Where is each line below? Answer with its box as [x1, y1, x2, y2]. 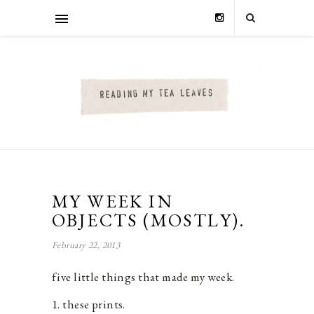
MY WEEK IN [52, 189, 173, 213]
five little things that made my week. [52, 268, 235, 285]
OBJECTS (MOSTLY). [52, 207, 245, 232]
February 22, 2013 [52, 238, 121, 251]
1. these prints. [52, 296, 125, 312]
